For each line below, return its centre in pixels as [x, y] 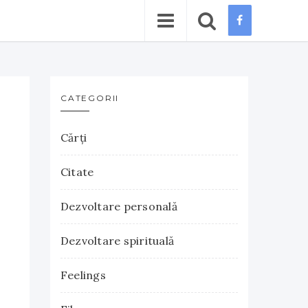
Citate [77, 172]
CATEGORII [90, 98]
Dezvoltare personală [119, 206]
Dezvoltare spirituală [118, 241]
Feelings [83, 275]
